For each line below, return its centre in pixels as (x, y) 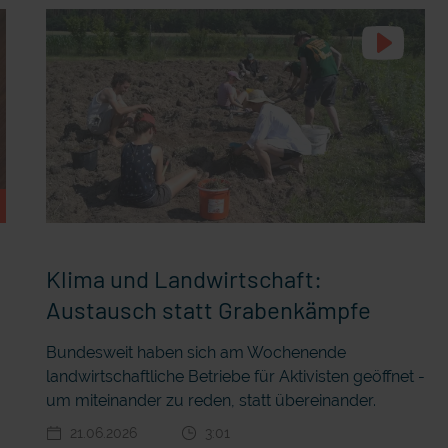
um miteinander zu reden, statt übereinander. (210, 400)
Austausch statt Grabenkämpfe (208, 309)
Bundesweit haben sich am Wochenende (195, 352)
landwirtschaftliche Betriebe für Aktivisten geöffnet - (235, 376)
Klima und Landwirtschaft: (183, 278)
